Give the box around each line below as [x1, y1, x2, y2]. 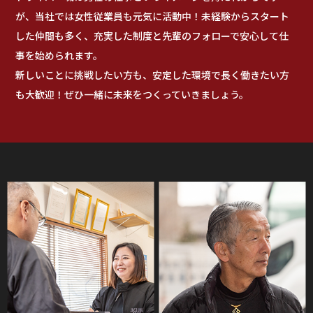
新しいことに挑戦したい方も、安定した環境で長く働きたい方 [15, 67, 290, 82]
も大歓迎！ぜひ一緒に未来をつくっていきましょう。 [15, 87, 249, 101]
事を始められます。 [15, 48, 103, 62]
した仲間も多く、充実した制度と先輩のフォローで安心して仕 [15, 28, 289, 43]
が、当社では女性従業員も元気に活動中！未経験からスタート [15, 8, 290, 23]
